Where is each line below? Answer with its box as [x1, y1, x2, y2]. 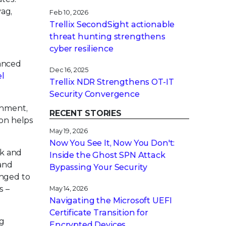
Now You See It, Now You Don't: [49, 138, 175, 148]
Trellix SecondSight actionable [49, 20, 175, 29]
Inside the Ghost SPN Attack [49, 150, 165, 160]
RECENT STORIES [49, 108, 122, 118]
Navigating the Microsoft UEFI [49, 196, 172, 205]
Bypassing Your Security [49, 162, 148, 172]
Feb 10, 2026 [49, 9, 89, 16]
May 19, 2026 [49, 127, 88, 135]
